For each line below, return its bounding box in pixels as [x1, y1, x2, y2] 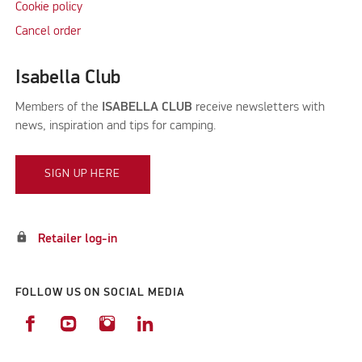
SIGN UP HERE [44, 168, 120, 180]
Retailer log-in [37, 232, 117, 246]
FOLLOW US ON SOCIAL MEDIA [15, 287, 185, 299]
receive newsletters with [192, 100, 325, 114]
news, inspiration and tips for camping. [15, 119, 219, 133]
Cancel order [15, 24, 81, 38]
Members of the [15, 100, 102, 114]
